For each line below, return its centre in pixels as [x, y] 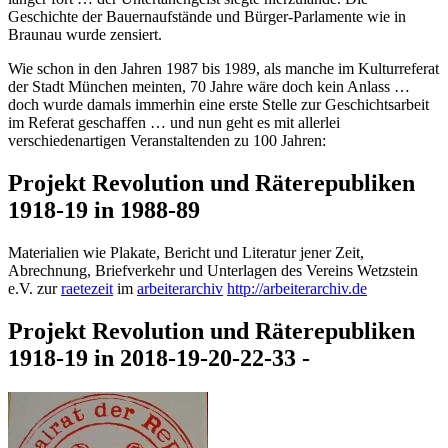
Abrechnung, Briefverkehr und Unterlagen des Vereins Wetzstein [213, 271]
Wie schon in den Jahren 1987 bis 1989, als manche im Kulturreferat [223, 69]
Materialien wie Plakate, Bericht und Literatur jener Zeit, [186, 253]
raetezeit [87, 289]
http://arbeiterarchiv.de [297, 289]
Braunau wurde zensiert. [85, 35]
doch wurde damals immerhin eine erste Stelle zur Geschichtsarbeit [218, 105]
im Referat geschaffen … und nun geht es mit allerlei [174, 123]
